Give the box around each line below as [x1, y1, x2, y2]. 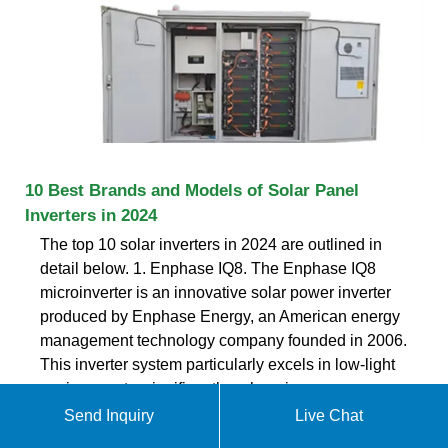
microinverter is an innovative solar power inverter [40, 283, 391, 301]
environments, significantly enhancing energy [40, 379, 360, 397]
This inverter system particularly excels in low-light [40, 355, 395, 373]
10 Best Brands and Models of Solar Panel [25, 180, 359, 200]
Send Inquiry [64, 407, 155, 424]
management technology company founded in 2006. [40, 331, 407, 349]
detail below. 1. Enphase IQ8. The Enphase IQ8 [40, 259, 376, 277]
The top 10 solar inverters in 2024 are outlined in [40, 235, 382, 253]
